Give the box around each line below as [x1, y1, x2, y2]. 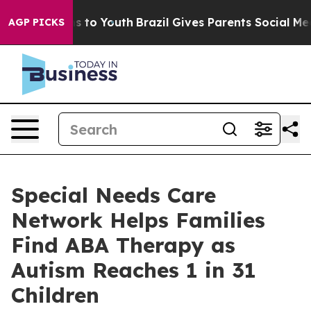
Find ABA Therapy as [11, 232, 235, 258]
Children [11, 282, 99, 308]
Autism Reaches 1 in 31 [11, 257, 256, 283]
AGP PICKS [8, 16, 65, 28]
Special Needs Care [11, 182, 216, 208]
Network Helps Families [11, 207, 265, 233]
